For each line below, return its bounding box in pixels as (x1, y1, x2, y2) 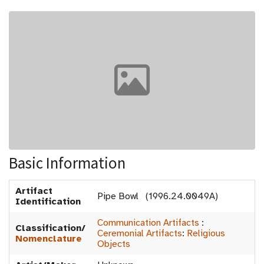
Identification (15, 196, 81, 208)
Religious (187, 227, 225, 240)
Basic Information (9, 153, 126, 173)
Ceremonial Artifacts (97, 227, 182, 240)
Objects (97, 238, 130, 250)
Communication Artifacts (97, 217, 199, 229)
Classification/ (15, 222, 85, 235)
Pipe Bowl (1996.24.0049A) (97, 190, 218, 203)
